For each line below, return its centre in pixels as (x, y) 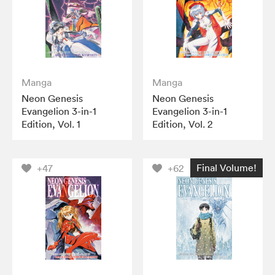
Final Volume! (226, 167)
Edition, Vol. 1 (51, 124)
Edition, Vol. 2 (183, 124)
